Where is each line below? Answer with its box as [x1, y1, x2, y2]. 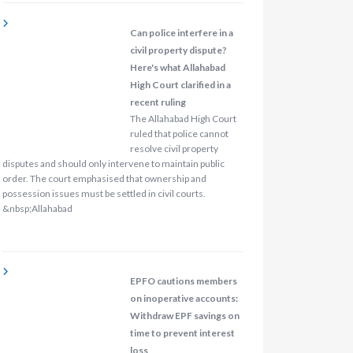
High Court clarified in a [129, 78, 231, 91]
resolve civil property [129, 142, 218, 154]
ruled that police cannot [129, 127, 229, 139]
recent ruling [129, 95, 186, 108]
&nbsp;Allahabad [2, 202, 72, 214]
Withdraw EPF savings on [129, 310, 240, 322]
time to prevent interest [129, 327, 235, 340]
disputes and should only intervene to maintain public [2, 157, 225, 169]
